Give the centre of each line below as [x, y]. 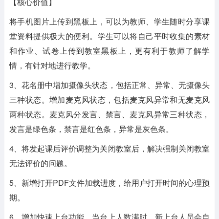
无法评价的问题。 [40, 163]
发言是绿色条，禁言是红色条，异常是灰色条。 [91, 129]
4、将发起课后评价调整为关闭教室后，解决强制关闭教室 [109, 148]
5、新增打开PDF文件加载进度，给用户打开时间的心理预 [109, 183]
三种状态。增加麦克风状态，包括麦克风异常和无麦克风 [109, 99]
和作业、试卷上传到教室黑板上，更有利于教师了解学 [109, 51]
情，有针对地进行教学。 [52, 65]
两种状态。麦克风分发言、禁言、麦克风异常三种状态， [109, 114]
